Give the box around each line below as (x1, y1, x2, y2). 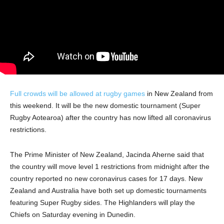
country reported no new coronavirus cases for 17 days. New (10, 174, 202, 183)
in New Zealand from (145, 89, 213, 98)
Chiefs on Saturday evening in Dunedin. (10, 210, 135, 219)
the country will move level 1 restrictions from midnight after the (10, 162, 209, 171)
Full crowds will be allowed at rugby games (10, 89, 145, 98)
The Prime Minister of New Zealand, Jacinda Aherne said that (10, 150, 204, 159)
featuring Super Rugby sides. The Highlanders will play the (10, 198, 195, 207)
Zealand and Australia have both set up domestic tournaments (10, 186, 206, 195)
